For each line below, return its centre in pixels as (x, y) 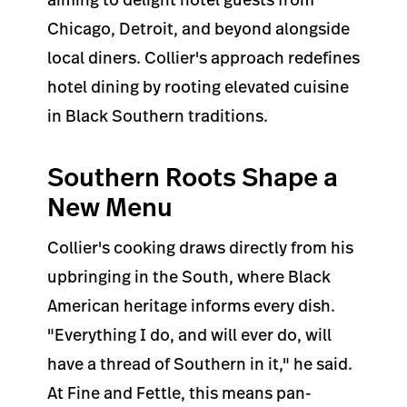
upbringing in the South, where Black (189, 276)
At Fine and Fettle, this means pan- (179, 392)
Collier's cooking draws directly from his (200, 247)
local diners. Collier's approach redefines (203, 58)
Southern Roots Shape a (193, 177)
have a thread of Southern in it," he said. (200, 363)
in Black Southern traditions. (158, 116)
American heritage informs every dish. (191, 305)
